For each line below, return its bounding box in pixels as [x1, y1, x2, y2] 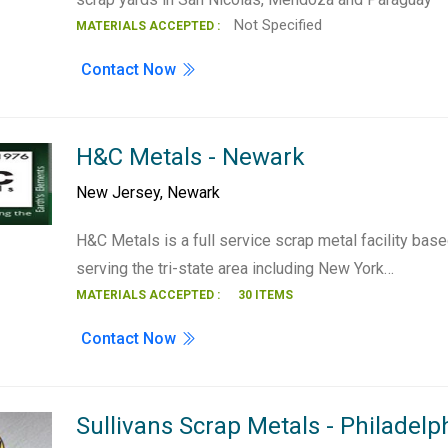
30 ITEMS [238, 288, 294, 302]
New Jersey [76, 183, 161, 202]
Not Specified [230, 16, 323, 34]
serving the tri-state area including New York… [76, 259, 395, 278]
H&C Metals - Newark [76, 143, 306, 171]
